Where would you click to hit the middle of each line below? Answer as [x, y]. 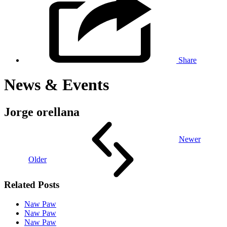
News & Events [56, 85]
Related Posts [32, 184]
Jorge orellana [42, 112]
